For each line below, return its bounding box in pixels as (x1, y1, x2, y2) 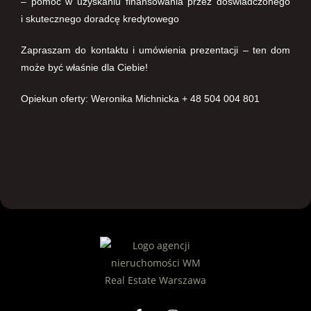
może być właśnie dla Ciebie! (21, 62, 148, 73)
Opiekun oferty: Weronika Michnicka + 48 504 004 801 (21, 93, 260, 104)
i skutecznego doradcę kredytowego (21, 13, 179, 24)
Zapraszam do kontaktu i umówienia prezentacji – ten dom (21, 44, 290, 56)
